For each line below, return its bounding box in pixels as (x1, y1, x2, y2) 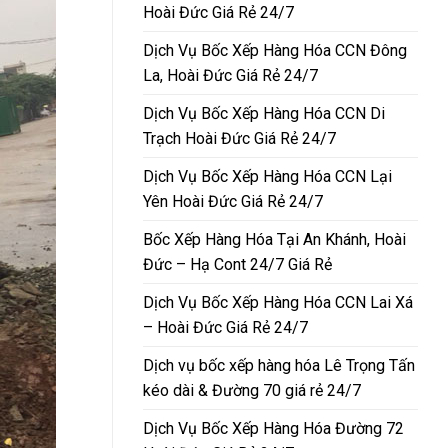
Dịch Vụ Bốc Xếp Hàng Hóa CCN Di (143, 103, 385, 123)
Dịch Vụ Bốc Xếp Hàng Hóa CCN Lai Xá (143, 292, 413, 312)
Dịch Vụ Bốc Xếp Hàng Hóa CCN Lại (143, 166, 392, 186)
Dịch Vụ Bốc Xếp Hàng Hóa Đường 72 (143, 418, 404, 438)
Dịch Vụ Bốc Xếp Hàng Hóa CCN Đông (143, 40, 407, 60)
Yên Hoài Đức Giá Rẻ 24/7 (143, 191, 323, 211)
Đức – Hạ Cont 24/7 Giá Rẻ (143, 254, 332, 274)
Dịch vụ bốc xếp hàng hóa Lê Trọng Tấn (143, 355, 415, 375)
